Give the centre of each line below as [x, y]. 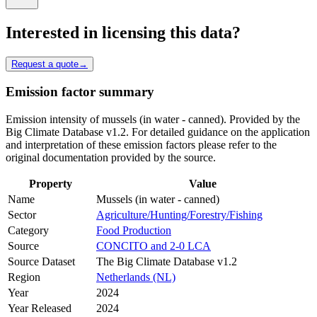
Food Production [134, 231]
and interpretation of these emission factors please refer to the [141, 145]
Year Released [40, 309]
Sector [22, 215]
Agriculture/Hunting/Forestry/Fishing [179, 215]
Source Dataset [41, 262]
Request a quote [45, 64]
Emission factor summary [80, 92]
